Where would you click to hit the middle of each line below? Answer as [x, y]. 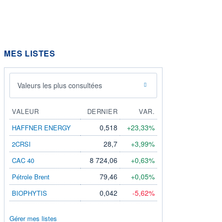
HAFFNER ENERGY [41, 127]
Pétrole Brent [31, 176]
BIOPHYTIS [29, 193]
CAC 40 [23, 160]
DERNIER [102, 111]
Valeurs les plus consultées [60, 85]
